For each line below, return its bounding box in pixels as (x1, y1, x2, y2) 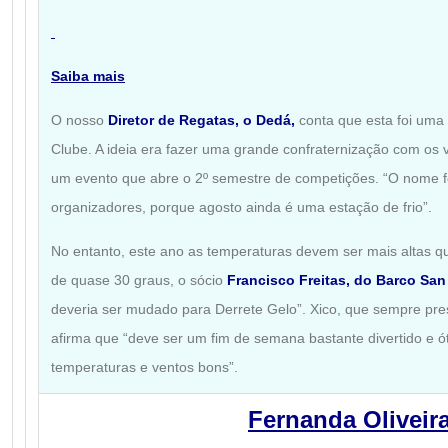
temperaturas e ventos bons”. (51, 359, 238, 375)
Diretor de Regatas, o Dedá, (108, 112, 295, 128)
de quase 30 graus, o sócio (51, 272, 227, 288)
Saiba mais (51, 68, 125, 84)
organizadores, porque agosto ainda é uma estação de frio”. (51, 199, 432, 215)
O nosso (51, 112, 108, 128)
